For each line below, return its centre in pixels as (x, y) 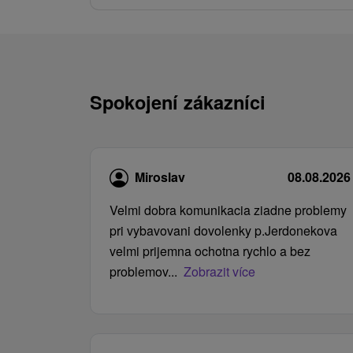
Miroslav (160, 176)
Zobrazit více (219, 272)
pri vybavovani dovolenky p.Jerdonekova (223, 231)
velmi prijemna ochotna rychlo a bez (210, 251)
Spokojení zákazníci (178, 101)
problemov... (143, 272)
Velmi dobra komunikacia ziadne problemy (228, 210)
